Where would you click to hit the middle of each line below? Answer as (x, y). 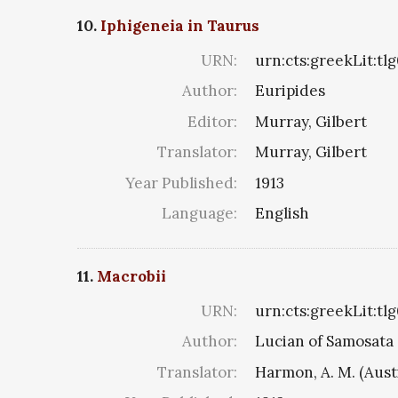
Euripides (290, 91)
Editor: (212, 121)
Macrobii (131, 276)
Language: (199, 214)
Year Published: (181, 183)
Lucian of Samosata (324, 342)
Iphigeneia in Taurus (180, 25)
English (282, 214)
